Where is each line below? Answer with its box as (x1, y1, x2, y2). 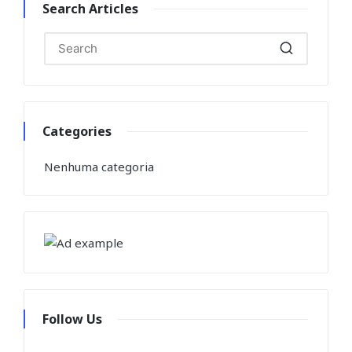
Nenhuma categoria (44, 159, 154, 175)
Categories (42, 122, 112, 140)
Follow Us (42, 310, 102, 328)
